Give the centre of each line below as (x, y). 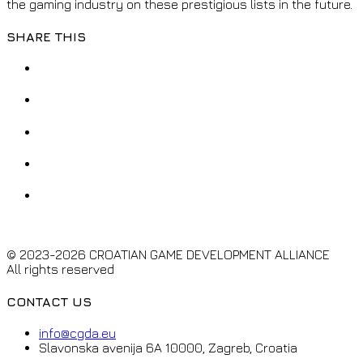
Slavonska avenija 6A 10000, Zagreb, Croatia (168, 347)
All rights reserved (60, 269)
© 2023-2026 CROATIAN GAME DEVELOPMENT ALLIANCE (168, 255)
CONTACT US (49, 301)
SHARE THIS (46, 36)
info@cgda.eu (77, 333)
